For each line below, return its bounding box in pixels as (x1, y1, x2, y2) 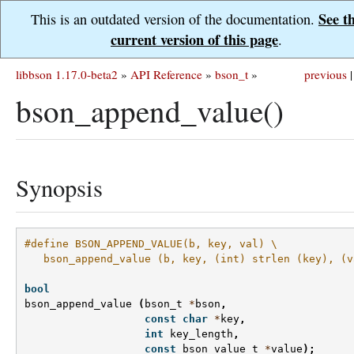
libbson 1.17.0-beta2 (16, 66, 118, 82)
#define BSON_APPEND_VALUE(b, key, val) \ (24, 238, 277, 250)
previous (304, 66, 347, 82)
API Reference (130, 66, 202, 82)
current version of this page (111, 29, 278, 50)
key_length (170, 328, 233, 341)
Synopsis (16, 171, 103, 204)
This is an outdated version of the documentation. (31, 9, 318, 28)
